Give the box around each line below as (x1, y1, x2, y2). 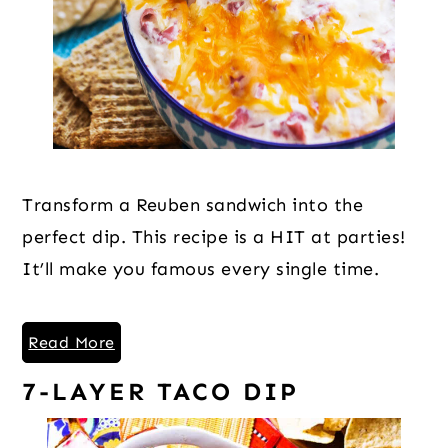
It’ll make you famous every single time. (22, 257, 380, 280)
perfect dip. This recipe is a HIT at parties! (22, 225, 406, 248)
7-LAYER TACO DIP (22, 376, 300, 407)
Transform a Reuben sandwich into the (22, 193, 364, 216)
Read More (28, 332, 115, 352)
